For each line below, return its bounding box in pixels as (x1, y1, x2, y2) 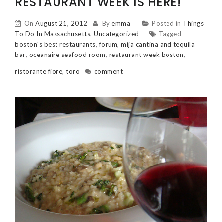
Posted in (152, 19, 183, 27)
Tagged (159, 30, 181, 38)
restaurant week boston (109, 51, 184, 58)
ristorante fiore (15, 67, 62, 75)
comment (94, 67, 123, 75)
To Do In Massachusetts (15, 30, 90, 38)
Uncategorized (94, 30, 139, 38)
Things (183, 19, 204, 27)
